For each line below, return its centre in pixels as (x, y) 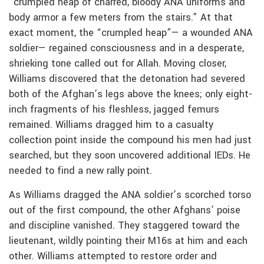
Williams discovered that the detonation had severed (127, 79)
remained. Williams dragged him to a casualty (111, 125)
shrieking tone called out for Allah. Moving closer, (118, 63)
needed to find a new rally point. (80, 171)
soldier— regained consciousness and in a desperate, (126, 48)
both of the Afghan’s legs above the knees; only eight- (131, 94)
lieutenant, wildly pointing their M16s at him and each (128, 241)
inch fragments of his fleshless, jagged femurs (114, 109)
